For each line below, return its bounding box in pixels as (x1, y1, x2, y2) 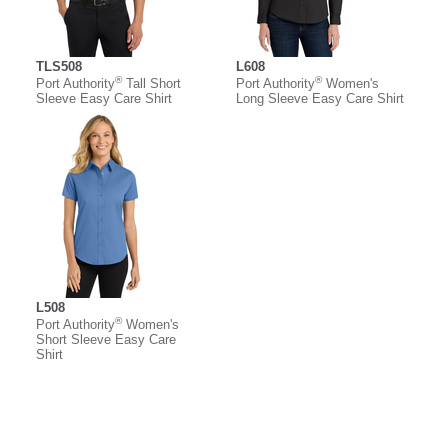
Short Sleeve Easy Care (36, 332, 176, 348)
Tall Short (122, 76, 181, 92)
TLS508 (36, 59, 82, 75)
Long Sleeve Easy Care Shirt (236, 91, 404, 107)
